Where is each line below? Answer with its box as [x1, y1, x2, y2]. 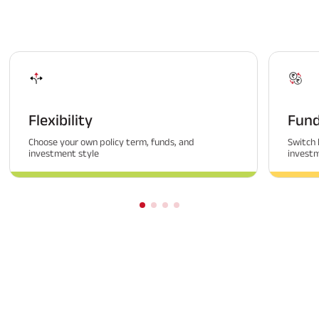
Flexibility [28, 110, 93, 128]
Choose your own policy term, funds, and [28, 135, 195, 147]
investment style [28, 147, 100, 159]
